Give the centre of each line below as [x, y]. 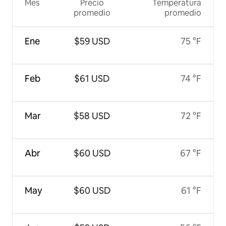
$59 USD [92, 41]
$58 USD [92, 116]
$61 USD [92, 78]
